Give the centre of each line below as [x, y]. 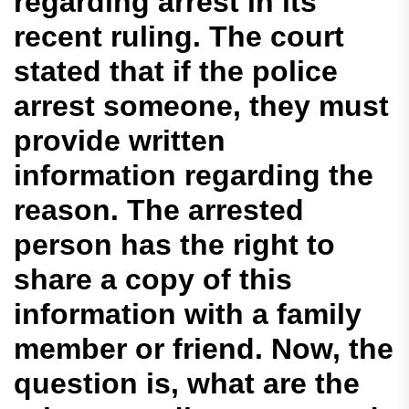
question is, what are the [187, 384]
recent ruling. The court [179, 37]
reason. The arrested [159, 210]
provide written [120, 141]
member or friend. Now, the [204, 349]
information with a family [188, 315]
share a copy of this [153, 280]
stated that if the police [176, 72]
